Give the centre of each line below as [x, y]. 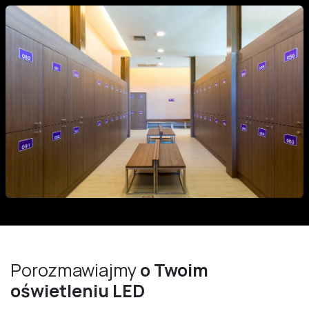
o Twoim [174, 270]
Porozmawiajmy [75, 270]
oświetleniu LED [78, 291]
